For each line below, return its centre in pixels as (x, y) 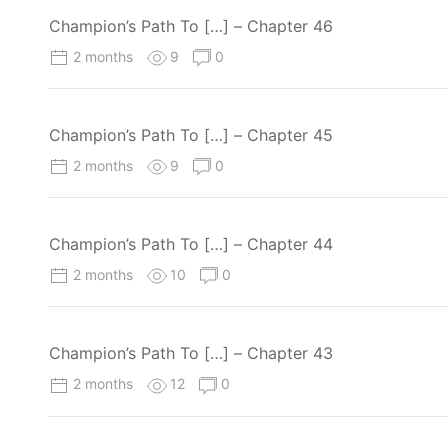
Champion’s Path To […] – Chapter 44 (191, 244)
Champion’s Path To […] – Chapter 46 (191, 25)
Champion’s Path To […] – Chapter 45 (191, 134)
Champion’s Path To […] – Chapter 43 (191, 353)
